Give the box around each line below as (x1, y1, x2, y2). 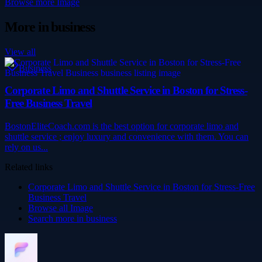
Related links (5, 162, 53, 173)
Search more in (28, 213, 86, 224)
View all (5, 46, 36, 57)
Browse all (28, 203, 70, 213)
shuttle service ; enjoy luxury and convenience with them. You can (5, 132, 249, 142)
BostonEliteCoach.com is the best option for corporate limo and (5, 121, 239, 132)
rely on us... (5, 142, 48, 153)
